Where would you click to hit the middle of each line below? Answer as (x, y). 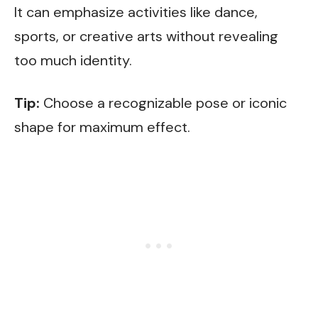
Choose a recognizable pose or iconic (163, 103)
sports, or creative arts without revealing (146, 36)
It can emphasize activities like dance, (136, 12)
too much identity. (73, 60)
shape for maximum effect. (102, 127)
